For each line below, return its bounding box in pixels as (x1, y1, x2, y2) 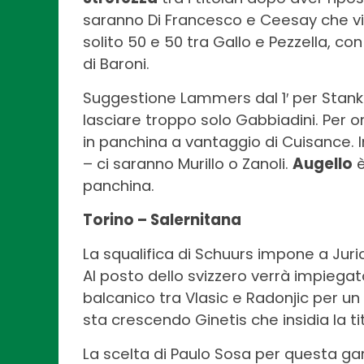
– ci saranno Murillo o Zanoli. (83, 153, 292, 174)
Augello (292, 153, 353, 174)
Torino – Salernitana (83, 209, 241, 230)
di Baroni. (83, 53, 149, 74)
